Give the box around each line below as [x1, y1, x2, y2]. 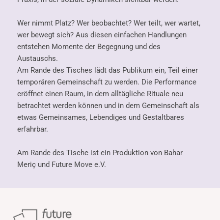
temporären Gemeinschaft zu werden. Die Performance [17, 78, 197, 87]
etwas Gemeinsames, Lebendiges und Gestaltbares [17, 113, 185, 122]
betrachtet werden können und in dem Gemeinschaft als [17, 101, 200, 110]
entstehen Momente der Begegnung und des [17, 42, 161, 52]
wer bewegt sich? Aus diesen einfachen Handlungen [17, 30, 187, 40]
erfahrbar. [17, 125, 49, 134]
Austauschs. [17, 54, 58, 63]
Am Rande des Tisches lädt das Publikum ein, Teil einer [17, 66, 198, 75]
